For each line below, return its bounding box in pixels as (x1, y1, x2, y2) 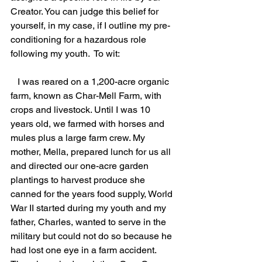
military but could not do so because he (11, 230, 174, 242)
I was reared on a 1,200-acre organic (11, 76, 18, 87)
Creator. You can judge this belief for (11, 6, 161, 17)
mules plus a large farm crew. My (11, 132, 147, 143)
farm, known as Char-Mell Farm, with (11, 90, 164, 101)
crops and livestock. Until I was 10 (11, 104, 153, 115)
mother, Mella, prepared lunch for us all (11, 146, 173, 157)
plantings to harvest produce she (11, 174, 147, 185)
